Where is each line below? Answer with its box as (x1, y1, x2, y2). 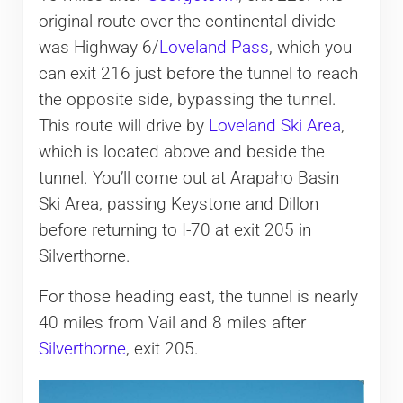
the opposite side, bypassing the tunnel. (38, 90, 336, 111)
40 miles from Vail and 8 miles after (38, 313, 306, 334)
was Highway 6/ (38, 38, 159, 58)
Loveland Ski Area (208, 116, 341, 137)
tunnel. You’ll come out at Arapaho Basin (38, 168, 339, 189)
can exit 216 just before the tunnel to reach (38, 64, 358, 85)
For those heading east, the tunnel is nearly (38, 287, 358, 308)
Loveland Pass (158, 38, 269, 58)
